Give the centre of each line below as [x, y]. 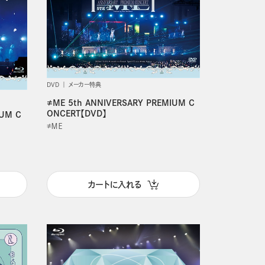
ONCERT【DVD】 [76, 114]
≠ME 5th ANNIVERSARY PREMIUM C [120, 103]
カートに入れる [114, 184]
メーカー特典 [85, 85]
